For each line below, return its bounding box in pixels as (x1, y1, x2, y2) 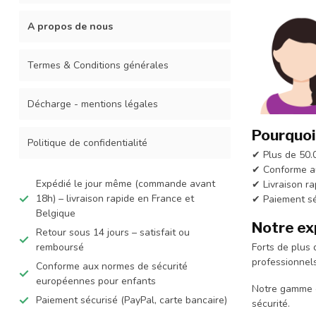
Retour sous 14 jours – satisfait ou (36, 226, 190, 239)
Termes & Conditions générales (28, 59, 169, 72)
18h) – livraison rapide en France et (36, 192, 194, 205)
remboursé (36, 241, 84, 254)
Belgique (36, 207, 75, 220)
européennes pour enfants (36, 274, 156, 288)
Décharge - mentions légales (28, 97, 158, 111)
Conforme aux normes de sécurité (36, 260, 188, 273)
